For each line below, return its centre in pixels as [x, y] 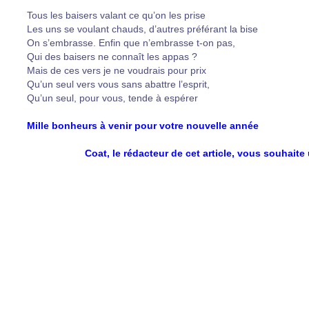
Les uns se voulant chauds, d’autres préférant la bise [142, 29]
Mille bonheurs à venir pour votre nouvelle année [143, 126]
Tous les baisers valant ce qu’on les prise [116, 15]
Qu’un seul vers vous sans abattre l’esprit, [118, 84]
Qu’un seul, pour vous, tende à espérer [112, 98]
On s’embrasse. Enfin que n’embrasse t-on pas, [131, 43]
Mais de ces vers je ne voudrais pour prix [117, 70]
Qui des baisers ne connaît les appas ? [112, 57]
